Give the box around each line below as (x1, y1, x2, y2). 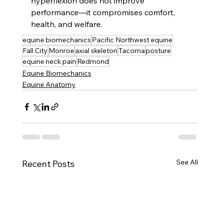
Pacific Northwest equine (91, 35, 172, 45)
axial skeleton (75, 46, 117, 55)
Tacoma (118, 46, 145, 55)
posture (145, 46, 171, 55)
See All (176, 158, 198, 167)
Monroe (48, 46, 74, 55)
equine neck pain (22, 57, 76, 66)
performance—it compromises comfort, (30, 7, 177, 18)
